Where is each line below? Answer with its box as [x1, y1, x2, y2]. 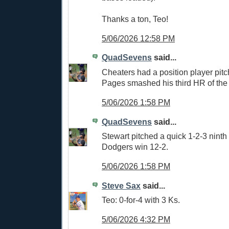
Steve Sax [102, 180, 141, 190]
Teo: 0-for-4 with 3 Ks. [102, 195, 180, 205]
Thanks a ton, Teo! [102, 14, 168, 24]
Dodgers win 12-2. [102, 142, 168, 152]
